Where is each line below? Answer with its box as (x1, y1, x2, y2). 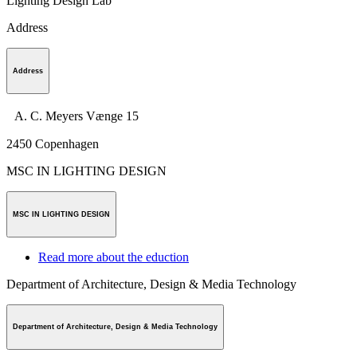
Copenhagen (35, 136, 99, 151)
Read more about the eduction (38, 249, 189, 264)
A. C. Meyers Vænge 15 (6, 108, 139, 123)
